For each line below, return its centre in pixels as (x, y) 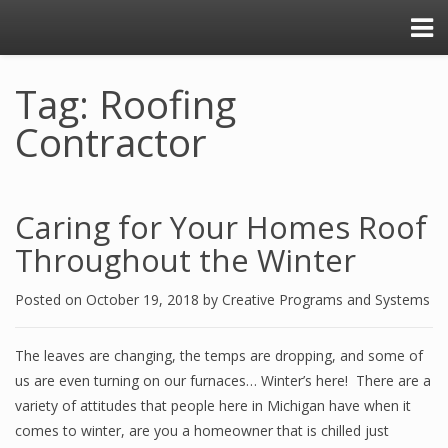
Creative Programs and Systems (326, 299)
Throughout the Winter (185, 260)
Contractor (111, 142)
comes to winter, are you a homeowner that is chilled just (202, 430)
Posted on (50, 299)
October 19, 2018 (144, 299)
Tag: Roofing (125, 104)
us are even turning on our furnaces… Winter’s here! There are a (223, 380)
